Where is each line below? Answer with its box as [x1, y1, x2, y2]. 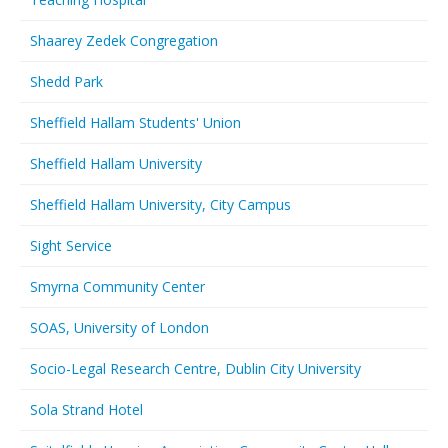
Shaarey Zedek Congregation [30, 31, 218, 50]
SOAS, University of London [30, 318, 209, 337]
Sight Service [30, 236, 112, 255]
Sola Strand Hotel [30, 400, 143, 419]
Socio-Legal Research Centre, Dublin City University [30, 359, 361, 378]
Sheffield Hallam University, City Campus [30, 195, 291, 214]
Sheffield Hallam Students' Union [30, 113, 241, 132]
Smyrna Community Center [30, 277, 205, 296]
